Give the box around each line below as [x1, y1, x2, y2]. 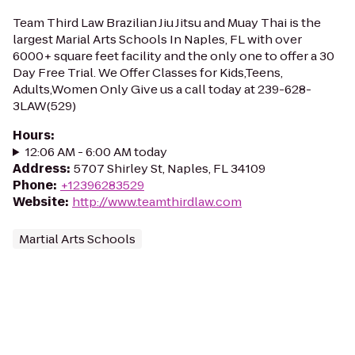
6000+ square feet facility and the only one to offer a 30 [13, 48, 334, 64]
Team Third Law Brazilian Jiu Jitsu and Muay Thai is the [13, 14, 321, 31]
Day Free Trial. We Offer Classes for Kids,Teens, [13, 64, 283, 81]
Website [13, 193, 65, 210]
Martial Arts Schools [19, 231, 136, 247]
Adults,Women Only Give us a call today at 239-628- [13, 81, 311, 97]
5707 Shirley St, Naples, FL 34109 [74, 160, 265, 177]
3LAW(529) [13, 97, 76, 114]
